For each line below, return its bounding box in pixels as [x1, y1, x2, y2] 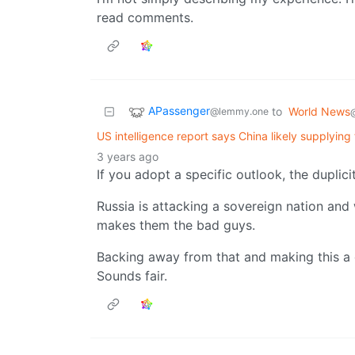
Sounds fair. [97, 268, 167, 284]
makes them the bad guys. [97, 217, 255, 234]
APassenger [148, 104, 210, 118]
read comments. [97, 10, 193, 26]
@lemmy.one [210, 105, 269, 118]
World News [288, 105, 350, 119]
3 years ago [97, 150, 158, 164]
